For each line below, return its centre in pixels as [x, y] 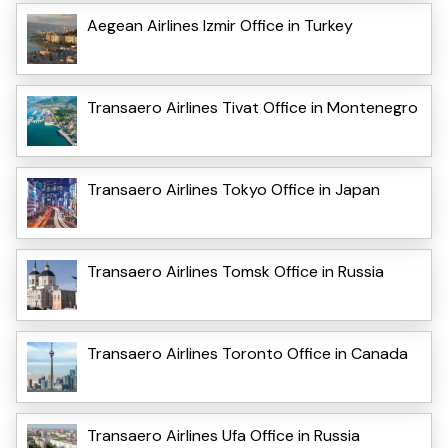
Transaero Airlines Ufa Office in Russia [223, 435]
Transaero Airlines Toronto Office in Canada [247, 353]
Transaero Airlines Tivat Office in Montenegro [252, 107]
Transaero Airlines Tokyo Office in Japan [233, 189]
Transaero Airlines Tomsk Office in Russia [235, 271]
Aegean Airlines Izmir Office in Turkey [220, 25]
